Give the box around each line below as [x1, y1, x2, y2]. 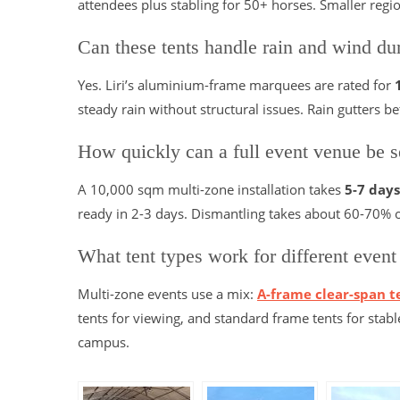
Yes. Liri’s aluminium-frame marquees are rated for [78, 76, 395, 94]
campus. [78, 333, 129, 351]
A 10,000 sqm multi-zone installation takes [78, 180, 345, 198]
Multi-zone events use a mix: [78, 285, 257, 303]
